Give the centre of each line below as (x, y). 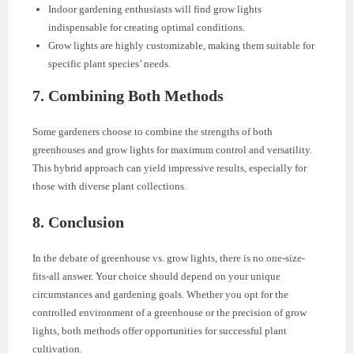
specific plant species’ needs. (110, 64)
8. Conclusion (79, 222)
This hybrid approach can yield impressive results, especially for (170, 168)
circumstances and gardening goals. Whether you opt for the (161, 294)
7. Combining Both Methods (128, 96)
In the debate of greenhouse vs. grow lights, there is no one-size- (169, 258)
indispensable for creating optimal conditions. (147, 27)
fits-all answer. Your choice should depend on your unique (157, 276)
